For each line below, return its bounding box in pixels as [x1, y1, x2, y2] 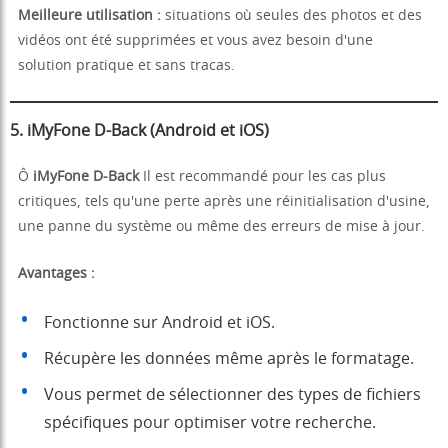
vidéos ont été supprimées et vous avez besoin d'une [18, 34, 373, 49]
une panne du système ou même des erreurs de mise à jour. [18, 220, 425, 235]
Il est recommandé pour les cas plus [139, 170, 386, 185]
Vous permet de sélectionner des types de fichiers [44, 387, 421, 404]
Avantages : [18, 267, 95, 282]
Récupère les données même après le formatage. [44, 351, 414, 368]
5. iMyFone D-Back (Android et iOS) [10, 123, 269, 140]
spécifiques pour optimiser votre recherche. [44, 415, 376, 432]
